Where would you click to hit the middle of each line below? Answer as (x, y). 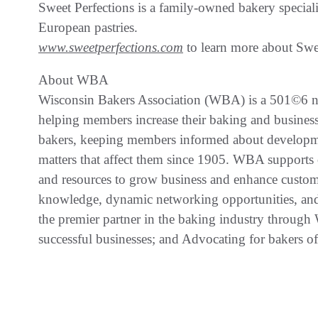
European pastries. (88, 27)
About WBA (73, 79)
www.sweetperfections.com (111, 47)
